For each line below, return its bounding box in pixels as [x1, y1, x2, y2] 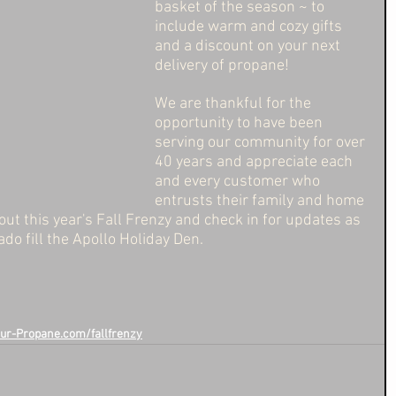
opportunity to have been [155, 114, 326, 133]
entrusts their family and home [155, 192, 368, 210]
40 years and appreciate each [155, 153, 356, 171]
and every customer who [155, 172, 324, 191]
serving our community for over [155, 133, 369, 152]
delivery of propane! [155, 57, 293, 75]
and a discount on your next [155, 37, 344, 56]
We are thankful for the [155, 95, 315, 113]
